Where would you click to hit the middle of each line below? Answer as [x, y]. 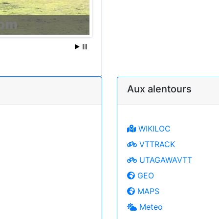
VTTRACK [156, 144]
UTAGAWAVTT [164, 160]
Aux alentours [159, 89]
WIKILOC [153, 128]
